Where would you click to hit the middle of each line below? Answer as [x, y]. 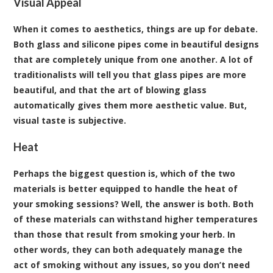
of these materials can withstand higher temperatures [136, 219]
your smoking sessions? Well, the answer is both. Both [134, 204]
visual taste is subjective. [70, 120]
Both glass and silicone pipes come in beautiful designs [136, 44]
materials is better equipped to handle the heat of [126, 188]
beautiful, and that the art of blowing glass [110, 90]
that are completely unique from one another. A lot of [133, 59]
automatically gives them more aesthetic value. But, [130, 105]
